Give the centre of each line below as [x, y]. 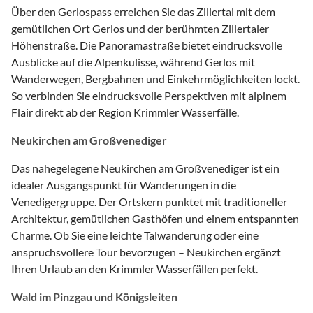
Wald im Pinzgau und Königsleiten [94, 296]
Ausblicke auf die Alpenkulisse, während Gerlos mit [133, 61]
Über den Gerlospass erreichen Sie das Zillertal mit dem [143, 11]
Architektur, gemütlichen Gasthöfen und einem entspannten [155, 218]
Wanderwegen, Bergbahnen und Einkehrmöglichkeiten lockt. [155, 78]
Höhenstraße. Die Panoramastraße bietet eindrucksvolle [147, 45]
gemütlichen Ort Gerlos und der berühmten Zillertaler [140, 28]
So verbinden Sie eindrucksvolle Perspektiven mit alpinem [149, 95]
